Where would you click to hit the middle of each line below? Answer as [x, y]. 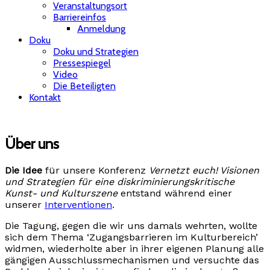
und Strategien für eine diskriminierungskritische [120, 182]
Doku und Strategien [96, 51]
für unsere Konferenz [96, 171]
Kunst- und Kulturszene [61, 193]
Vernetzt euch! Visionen [204, 171]
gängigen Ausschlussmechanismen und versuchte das [132, 260]
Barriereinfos [80, 17]
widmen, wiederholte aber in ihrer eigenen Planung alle [134, 249]
